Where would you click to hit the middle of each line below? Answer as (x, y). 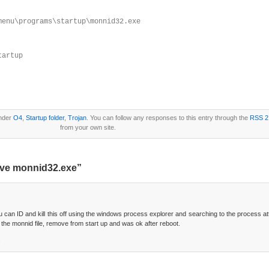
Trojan (77, 118)
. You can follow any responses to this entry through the (168, 118)
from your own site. (88, 127)
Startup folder (45, 118)
